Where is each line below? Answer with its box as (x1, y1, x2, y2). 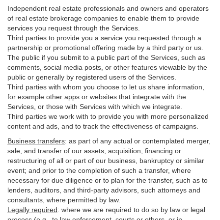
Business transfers (7, 137, 65, 145)
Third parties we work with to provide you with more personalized (7, 112, 209, 120)
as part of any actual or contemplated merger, (67, 137, 211, 145)
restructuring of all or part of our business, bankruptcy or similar (7, 157, 204, 165)
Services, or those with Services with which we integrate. (7, 103, 182, 110)
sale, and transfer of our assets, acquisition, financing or (7, 147, 181, 155)
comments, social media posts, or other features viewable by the (7, 63, 207, 71)
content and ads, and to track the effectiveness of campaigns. (7, 122, 198, 130)
